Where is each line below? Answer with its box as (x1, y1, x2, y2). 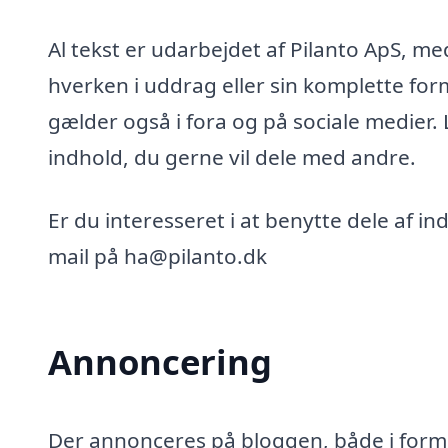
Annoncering (48, 338, 272, 386)
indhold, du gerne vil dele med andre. (48, 142, 416, 171)
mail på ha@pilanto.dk (48, 242, 267, 271)
